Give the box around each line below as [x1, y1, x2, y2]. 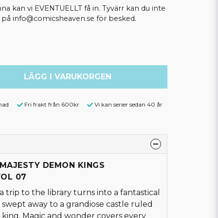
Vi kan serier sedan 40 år [94, 101, 163, 108]
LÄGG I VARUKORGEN [23, 72, 111, 81]
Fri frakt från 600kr [24, 101, 79, 108]
